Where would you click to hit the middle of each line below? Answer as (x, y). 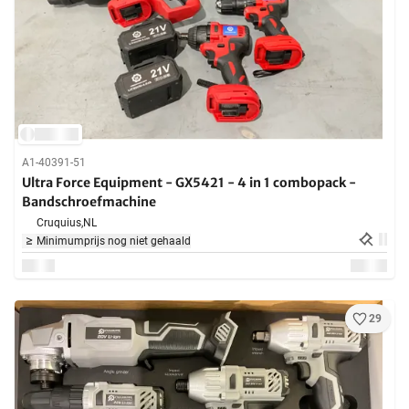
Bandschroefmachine (89, 202)
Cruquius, (60, 223)
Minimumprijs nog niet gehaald (114, 241)
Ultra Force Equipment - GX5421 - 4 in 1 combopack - (189, 183)
